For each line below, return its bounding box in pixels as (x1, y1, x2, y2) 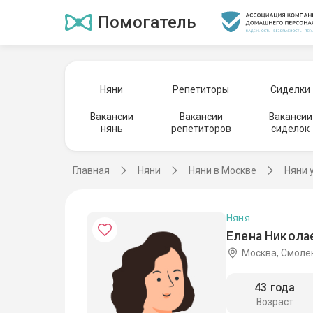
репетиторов (170, 123, 231, 134)
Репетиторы (173, 83, 230, 95)
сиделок (271, 123, 310, 134)
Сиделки (270, 83, 311, 95)
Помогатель (97, 13, 196, 32)
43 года (254, 281, 296, 295)
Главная (73, 165, 110, 176)
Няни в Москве (189, 165, 256, 176)
